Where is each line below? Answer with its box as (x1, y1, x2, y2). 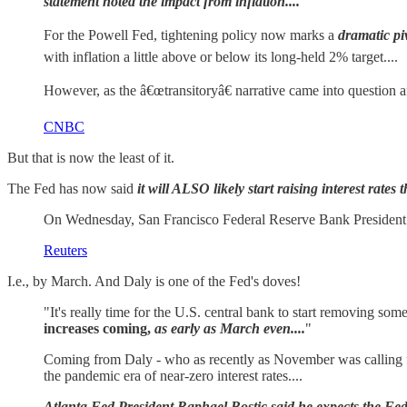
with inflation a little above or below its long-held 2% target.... (44, 49, 398, 65)
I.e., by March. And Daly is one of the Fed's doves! (7, 273, 301, 290)
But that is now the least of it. (7, 150, 174, 166)
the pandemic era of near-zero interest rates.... (44, 368, 303, 384)
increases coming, (44, 321, 154, 337)
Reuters (44, 243, 87, 259)
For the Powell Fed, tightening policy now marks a (44, 27, 338, 44)
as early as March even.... (154, 321, 305, 337)
